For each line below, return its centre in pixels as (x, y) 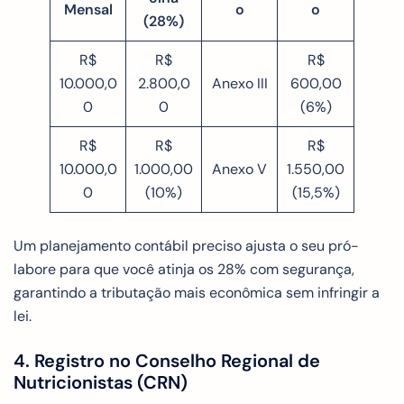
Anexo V (239, 169)
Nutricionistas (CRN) (101, 382)
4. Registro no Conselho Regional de (167, 360)
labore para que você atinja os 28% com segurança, (184, 269)
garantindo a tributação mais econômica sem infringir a (197, 292)
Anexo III (239, 83)
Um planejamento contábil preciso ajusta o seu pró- (186, 245)
